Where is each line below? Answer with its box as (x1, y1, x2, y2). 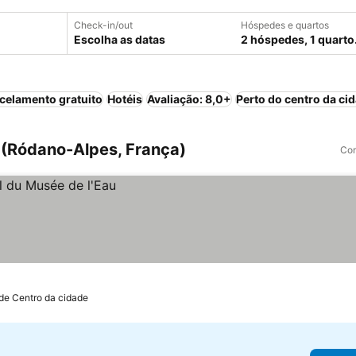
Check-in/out (74, 19, 133, 31)
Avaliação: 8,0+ (147, 92, 231, 106)
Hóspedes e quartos (241, 19, 329, 31)
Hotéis (107, 92, 142, 106)
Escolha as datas (74, 33, 165, 46)
